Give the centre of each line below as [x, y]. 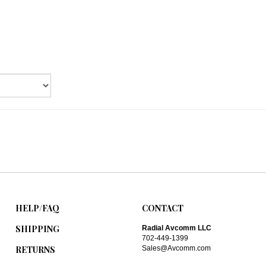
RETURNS [36, 240]
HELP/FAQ [38, 198]
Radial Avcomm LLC [176, 218]
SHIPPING [38, 219]
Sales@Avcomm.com [176, 238]
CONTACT [162, 198]
